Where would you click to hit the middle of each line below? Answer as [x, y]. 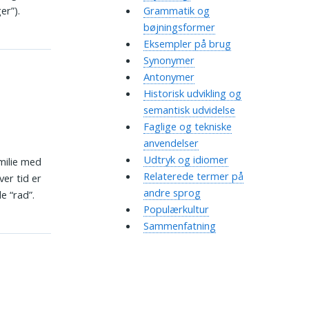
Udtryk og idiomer [186, 160]
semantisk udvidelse [189, 110]
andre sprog [172, 193]
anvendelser [171, 143]
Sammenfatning [179, 226]
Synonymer [169, 60]
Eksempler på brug [187, 44]
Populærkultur [176, 209]
